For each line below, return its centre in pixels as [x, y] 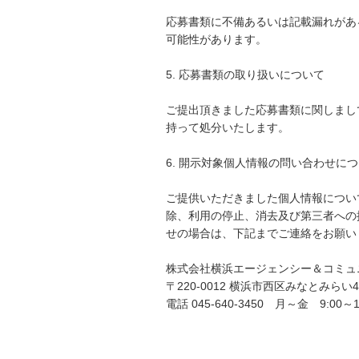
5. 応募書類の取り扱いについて [245, 75]
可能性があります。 [216, 39]
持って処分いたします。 [228, 127]
